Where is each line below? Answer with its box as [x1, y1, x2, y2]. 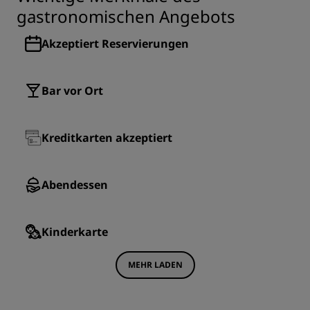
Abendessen [42, 177, 108, 192]
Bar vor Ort [42, 83, 103, 98]
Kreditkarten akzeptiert [42, 130, 172, 145]
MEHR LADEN [127, 259, 183, 271]
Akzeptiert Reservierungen [42, 36, 189, 51]
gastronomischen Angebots [17, 5, 235, 28]
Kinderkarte [42, 224, 108, 239]
